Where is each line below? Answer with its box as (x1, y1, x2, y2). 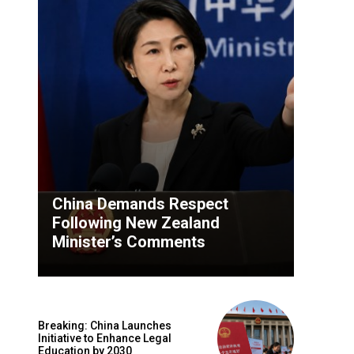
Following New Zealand (52, 213, 220, 232)
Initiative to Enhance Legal (38, 332, 171, 345)
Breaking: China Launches (38, 319, 171, 333)
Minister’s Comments (52, 232, 205, 251)
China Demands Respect (52, 194, 228, 213)
